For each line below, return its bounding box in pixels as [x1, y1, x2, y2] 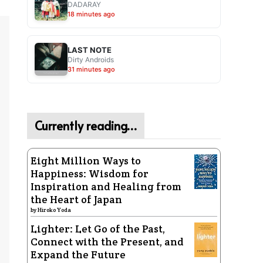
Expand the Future [31, 248, 126, 261]
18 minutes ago [68, 10, 115, 18]
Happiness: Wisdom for [31, 167, 149, 180]
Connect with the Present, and [31, 235, 184, 248]
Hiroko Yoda [38, 206, 71, 214]
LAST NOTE [68, 45, 112, 55]
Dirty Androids [68, 55, 114, 64]
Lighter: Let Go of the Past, [31, 222, 165, 235]
